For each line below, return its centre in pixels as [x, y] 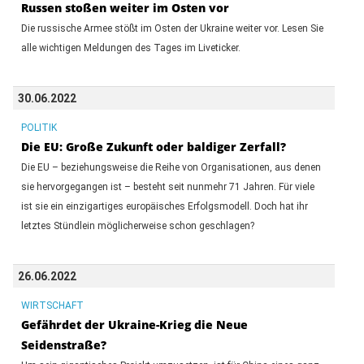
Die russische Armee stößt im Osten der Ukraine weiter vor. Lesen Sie [172, 28]
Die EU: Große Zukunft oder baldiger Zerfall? [153, 146]
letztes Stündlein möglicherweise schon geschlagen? [137, 225]
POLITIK [39, 127]
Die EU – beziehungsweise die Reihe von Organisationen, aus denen [171, 167]
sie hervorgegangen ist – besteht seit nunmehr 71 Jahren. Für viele [167, 186]
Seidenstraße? [63, 344]
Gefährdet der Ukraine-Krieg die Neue [134, 324]
